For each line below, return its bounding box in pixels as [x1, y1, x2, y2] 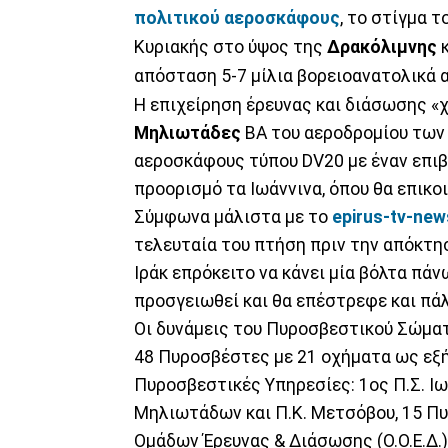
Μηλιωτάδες [134, 122, 241, 143]
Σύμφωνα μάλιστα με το [134, 206, 332, 227]
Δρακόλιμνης [327, 36, 437, 57]
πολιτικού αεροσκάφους [134, 7, 340, 28]
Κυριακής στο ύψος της [134, 36, 327, 57]
